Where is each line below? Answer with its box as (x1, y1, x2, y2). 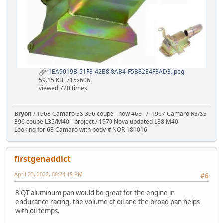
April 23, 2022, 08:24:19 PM (14, 170, 83, 178)
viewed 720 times (39, 83, 87, 92)
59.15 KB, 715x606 (39, 75, 90, 84)
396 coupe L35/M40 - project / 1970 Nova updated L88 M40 (14, 117, 178, 126)
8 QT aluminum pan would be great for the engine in (15, 188, 175, 197)
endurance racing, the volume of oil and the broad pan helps (15, 197, 200, 206)
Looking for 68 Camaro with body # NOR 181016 (14, 125, 147, 134)
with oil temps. (15, 206, 60, 215)
